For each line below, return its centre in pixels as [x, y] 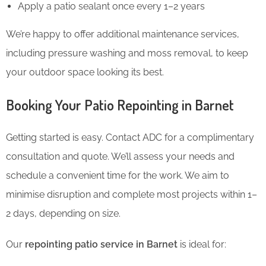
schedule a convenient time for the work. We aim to [118, 175]
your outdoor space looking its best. [85, 72]
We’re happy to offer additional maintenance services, [123, 34]
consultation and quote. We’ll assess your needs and [120, 156]
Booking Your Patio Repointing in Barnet [120, 104]
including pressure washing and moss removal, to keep [127, 53]
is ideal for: [202, 244]
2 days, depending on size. [63, 213]
